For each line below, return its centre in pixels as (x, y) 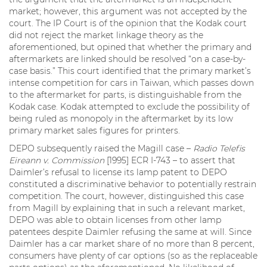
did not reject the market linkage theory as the (106, 35)
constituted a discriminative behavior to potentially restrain (133, 184)
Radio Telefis (219, 148)
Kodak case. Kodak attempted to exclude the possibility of (129, 106)
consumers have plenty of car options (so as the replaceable (133, 255)
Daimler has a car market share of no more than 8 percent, (132, 243)
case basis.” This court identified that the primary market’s (130, 71)
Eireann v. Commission (58, 160)
